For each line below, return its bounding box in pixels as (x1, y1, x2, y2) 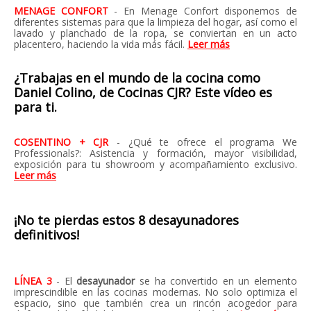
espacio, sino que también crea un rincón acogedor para (14, 296, 297, 310)
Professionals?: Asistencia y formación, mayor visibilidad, (14, 146, 297, 160)
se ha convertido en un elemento (135, 274, 298, 287)
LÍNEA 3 (14, 274, 57, 287)
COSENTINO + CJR (14, 135, 117, 149)
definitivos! (14, 226, 79, 243)
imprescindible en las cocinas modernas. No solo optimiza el (14, 285, 297, 299)
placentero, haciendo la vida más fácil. (14, 37, 187, 51)
